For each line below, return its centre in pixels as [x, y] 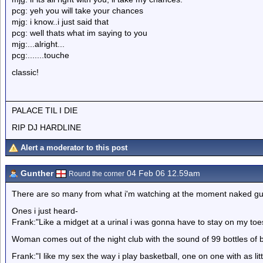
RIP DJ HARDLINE [46, 127]
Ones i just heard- [45, 211]
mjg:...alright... [38, 44]
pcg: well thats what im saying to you [80, 33]
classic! [25, 72]
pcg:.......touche [41, 55]
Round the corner [97, 174]
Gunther [37, 173]
